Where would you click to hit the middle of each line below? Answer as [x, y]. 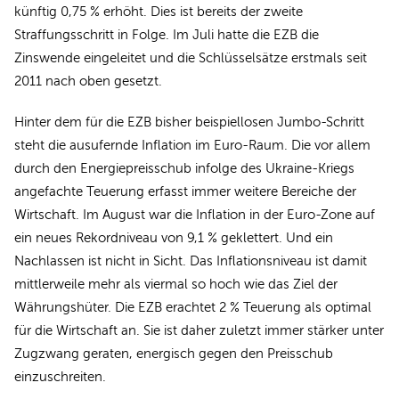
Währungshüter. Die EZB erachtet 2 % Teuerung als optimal [193, 307]
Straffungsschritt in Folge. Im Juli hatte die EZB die [167, 34]
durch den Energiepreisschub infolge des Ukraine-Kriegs [184, 168]
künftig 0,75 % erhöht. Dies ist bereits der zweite [159, 11]
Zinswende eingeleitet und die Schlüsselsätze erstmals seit [191, 57]
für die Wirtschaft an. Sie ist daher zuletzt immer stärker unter [199, 330]
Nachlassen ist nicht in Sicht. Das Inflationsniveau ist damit [191, 261]
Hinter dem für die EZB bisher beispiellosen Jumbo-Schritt [189, 122]
